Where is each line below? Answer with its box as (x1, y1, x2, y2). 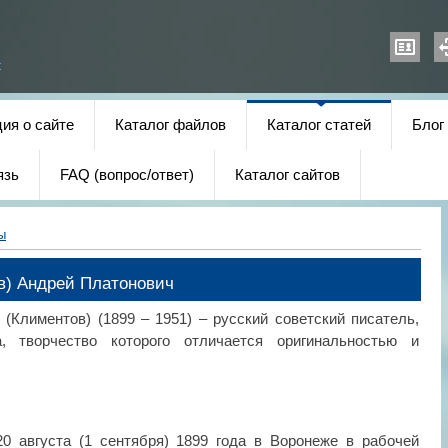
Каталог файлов (115, 117, 226, 133)
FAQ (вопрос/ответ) (60, 167, 194, 183)
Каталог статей (267, 117, 371, 133)
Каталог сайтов (235, 167, 340, 183)
